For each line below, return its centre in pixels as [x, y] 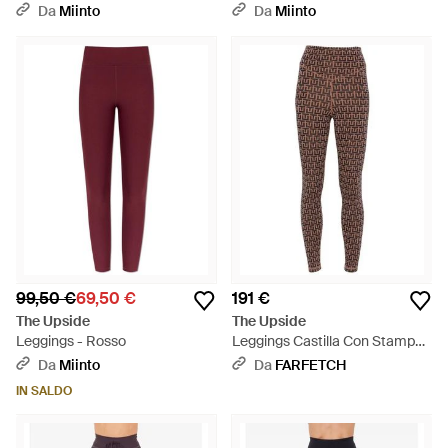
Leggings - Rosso [71, 341]
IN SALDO [44, 391]
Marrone [259, 361]
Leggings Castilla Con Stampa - [332, 341]
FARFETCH [310, 365]
